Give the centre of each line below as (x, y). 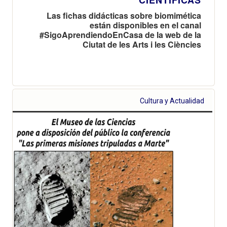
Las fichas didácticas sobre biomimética (124, 15)
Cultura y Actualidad (172, 101)
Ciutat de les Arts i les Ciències (142, 44)
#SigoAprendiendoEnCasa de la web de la (120, 34)
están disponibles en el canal (145, 25)
